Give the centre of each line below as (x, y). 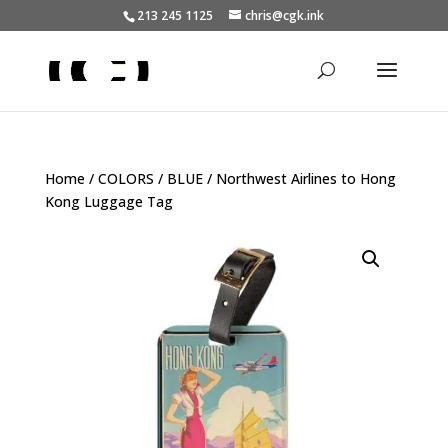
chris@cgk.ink (285, 15)
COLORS (125, 178)
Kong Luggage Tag (108, 201)
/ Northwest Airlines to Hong (299, 178)
